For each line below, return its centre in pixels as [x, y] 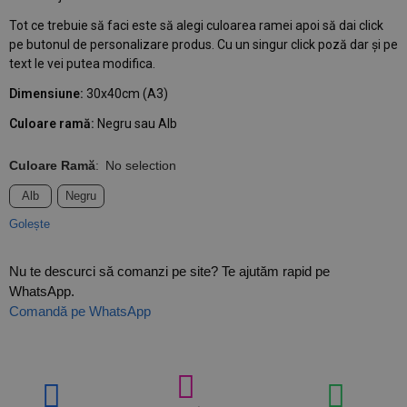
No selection [141, 165]
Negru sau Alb [136, 124]
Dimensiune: [46, 94]
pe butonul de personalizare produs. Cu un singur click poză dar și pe [203, 45]
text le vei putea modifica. [82, 64]
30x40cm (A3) [126, 94]
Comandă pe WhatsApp [80, 311]
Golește [30, 224]
